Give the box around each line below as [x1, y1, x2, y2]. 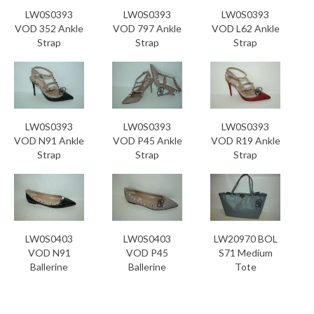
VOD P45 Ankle [112, 135, 182, 146]
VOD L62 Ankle [211, 22, 280, 34]
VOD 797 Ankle [113, 22, 182, 34]
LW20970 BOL [213, 233, 278, 245]
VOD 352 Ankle [15, 22, 83, 34]
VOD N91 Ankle [14, 135, 84, 146]
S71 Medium [218, 247, 273, 259]
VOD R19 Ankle [210, 135, 280, 146]
